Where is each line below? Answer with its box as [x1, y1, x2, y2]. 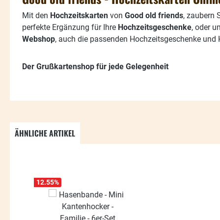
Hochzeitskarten [50, 10, 108, 20]
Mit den [22, 10, 50, 20]
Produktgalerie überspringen [34, 156, 131, 166]
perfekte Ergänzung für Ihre [22, 22, 118, 32]
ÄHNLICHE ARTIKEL [15, 127, 75, 139]
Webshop [22, 34, 55, 44]
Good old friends [125, 10, 183, 20]
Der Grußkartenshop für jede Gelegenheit [22, 61, 168, 71]
